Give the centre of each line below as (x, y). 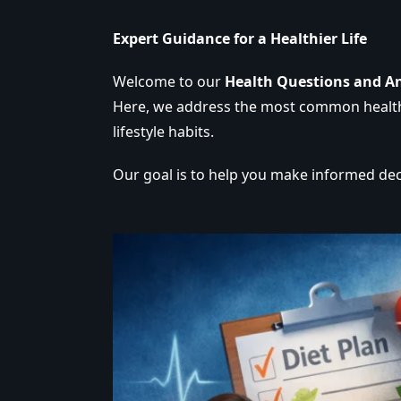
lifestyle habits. (163, 132)
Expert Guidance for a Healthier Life (240, 38)
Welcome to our (169, 81)
